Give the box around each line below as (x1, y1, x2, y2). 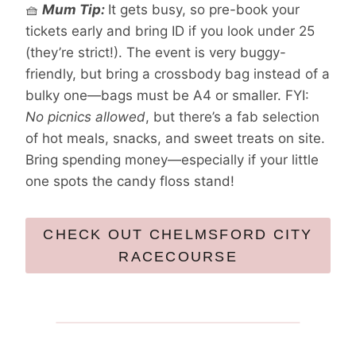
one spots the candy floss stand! (25, 172, 234, 189)
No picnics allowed (25, 108, 145, 125)
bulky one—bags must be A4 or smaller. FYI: (25, 87, 309, 103)
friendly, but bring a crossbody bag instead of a (25, 65, 330, 82)
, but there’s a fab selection (145, 108, 319, 125)
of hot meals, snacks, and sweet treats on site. (25, 130, 325, 146)
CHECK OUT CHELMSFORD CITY (43, 226, 313, 242)
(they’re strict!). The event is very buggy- (25, 44, 286, 60)
